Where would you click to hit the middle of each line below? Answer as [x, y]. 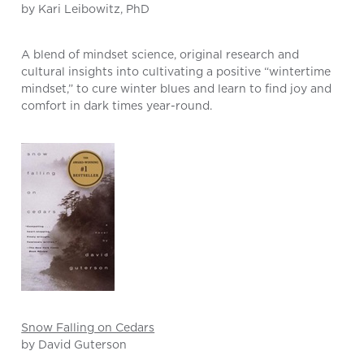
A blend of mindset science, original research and [160, 55]
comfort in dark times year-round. [117, 106]
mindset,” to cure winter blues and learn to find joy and [177, 89]
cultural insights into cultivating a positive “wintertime [176, 72]
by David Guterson [74, 345]
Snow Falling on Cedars [88, 328]
